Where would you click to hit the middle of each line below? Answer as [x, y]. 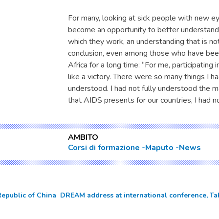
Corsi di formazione [104, 148]
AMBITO [83, 137]
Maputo [159, 148]
